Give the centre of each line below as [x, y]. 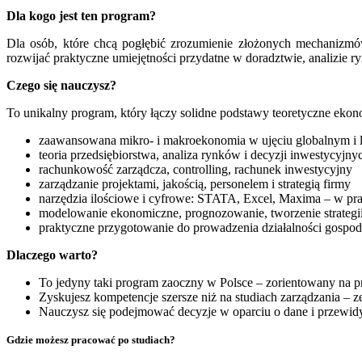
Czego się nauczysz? [61, 85]
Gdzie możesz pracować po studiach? [91, 339]
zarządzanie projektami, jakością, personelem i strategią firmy [195, 183]
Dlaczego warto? [52, 255]
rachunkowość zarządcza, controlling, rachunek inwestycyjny [196, 169]
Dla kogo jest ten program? [81, 15]
